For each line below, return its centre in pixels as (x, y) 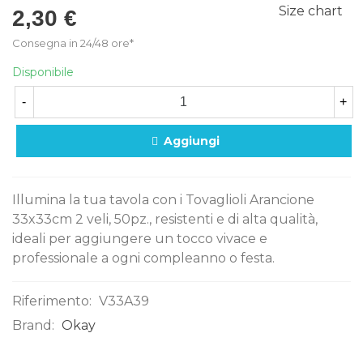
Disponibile (43, 72)
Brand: (33, 326)
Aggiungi (192, 141)
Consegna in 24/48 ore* (73, 43)
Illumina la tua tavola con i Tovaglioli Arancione (163, 200)
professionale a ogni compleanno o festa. (143, 258)
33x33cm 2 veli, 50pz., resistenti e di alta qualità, (165, 220)
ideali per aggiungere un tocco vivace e (140, 239)
